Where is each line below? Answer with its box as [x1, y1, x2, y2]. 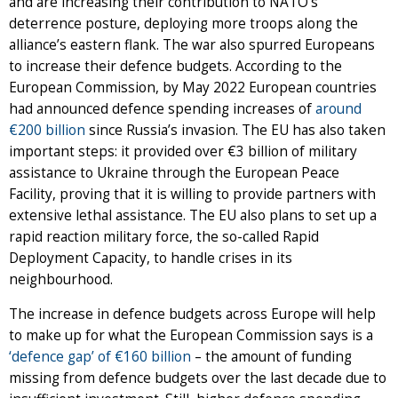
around [315, 99, 362, 118]
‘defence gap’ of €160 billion [9, 346, 191, 366]
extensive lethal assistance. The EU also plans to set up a [9, 205, 377, 225]
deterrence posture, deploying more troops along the [9, 13, 358, 33]
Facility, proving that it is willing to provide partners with [9, 184, 376, 203]
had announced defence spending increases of [9, 99, 315, 118]
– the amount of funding [191, 346, 352, 366]
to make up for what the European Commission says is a [9, 325, 373, 345]
